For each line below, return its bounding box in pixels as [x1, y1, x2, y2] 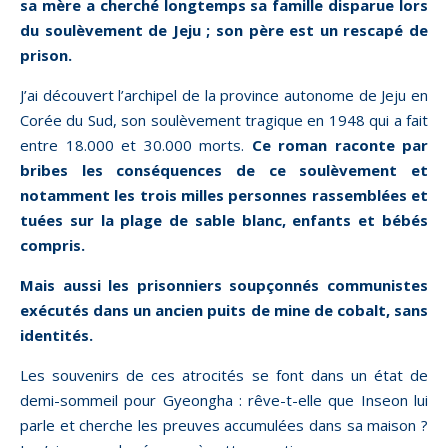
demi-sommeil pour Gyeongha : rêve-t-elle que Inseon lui [20, 390, 428, 410]
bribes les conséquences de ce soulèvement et [20, 160, 428, 180]
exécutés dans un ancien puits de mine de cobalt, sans [20, 300, 428, 320]
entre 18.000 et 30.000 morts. [20, 135, 252, 155]
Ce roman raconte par [251, 135, 428, 155]
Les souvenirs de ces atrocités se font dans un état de [20, 365, 428, 385]
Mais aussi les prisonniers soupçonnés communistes [20, 275, 428, 295]
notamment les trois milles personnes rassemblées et [20, 185, 428, 205]
